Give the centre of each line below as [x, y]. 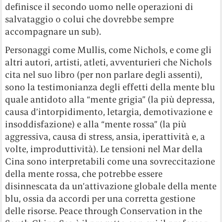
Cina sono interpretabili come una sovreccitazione [110, 161]
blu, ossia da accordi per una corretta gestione [100, 198]
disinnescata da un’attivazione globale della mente [111, 186]
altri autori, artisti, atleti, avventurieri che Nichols [109, 62]
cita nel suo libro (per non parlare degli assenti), [104, 74]
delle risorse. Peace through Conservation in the [104, 211]
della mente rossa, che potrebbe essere [84, 173]
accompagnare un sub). [53, 31]
